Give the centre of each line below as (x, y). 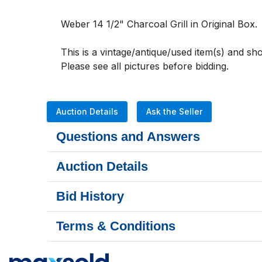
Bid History (90, 196)
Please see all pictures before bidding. (145, 66)
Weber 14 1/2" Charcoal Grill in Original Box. (161, 24)
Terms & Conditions (116, 226)
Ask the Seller (174, 111)
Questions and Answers (128, 137)
